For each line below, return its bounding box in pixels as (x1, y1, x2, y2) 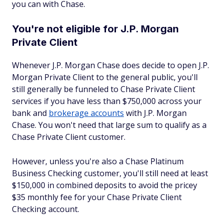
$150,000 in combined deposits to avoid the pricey (12, 180, 197, 191)
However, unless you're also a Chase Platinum (12, 156, 184, 167)
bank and (12, 108, 49, 118)
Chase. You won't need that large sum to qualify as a (12, 119, 207, 130)
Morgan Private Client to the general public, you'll (12, 72, 198, 83)
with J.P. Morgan (124, 108, 187, 118)
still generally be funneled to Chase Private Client (12, 84, 195, 95)
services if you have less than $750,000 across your (12, 96, 202, 107)
